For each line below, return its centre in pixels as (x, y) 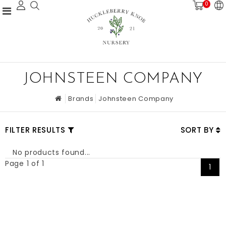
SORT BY (198, 130)
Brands (81, 99)
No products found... (51, 152)
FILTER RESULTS (35, 130)
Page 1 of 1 (25, 163)
